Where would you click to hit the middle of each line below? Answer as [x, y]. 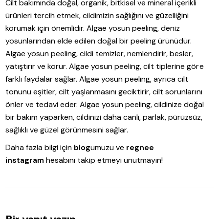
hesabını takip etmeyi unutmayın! [104, 160]
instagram [25, 160]
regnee [140, 147]
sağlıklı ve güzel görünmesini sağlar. [67, 130]
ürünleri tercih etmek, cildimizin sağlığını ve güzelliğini [97, 15]
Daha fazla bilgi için [40, 147]
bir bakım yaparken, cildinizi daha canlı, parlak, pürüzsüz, [104, 117]
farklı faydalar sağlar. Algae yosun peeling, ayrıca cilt [97, 79]
